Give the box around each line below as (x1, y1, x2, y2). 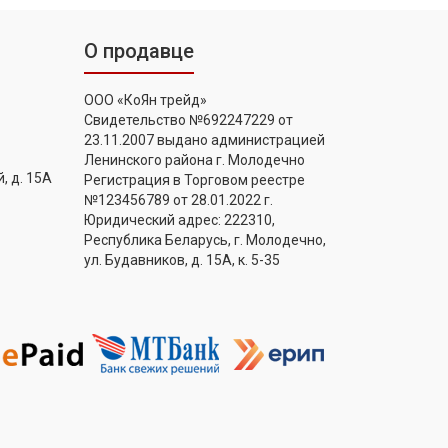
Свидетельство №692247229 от (83, 112, 293, 129)
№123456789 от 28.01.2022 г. (83, 192, 273, 209)
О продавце (83, 39, 194, 64)
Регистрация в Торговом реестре (83, 172, 305, 189)
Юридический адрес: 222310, (83, 212, 275, 229)
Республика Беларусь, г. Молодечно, (83, 232, 326, 249)
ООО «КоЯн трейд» (83, 92, 207, 109)
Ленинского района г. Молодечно (83, 152, 305, 169)
